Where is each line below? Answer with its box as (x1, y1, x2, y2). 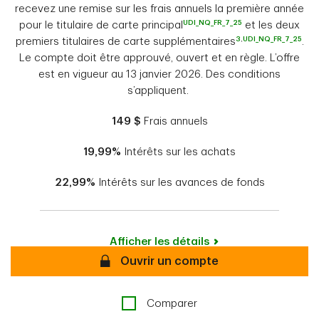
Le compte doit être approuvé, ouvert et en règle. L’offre (19, 52, 300, 63)
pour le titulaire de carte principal (19, 19, 183, 31)
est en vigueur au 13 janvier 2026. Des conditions (38, 68, 281, 80)
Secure (100, 255, 140, 267)
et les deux (242, 19, 300, 31)
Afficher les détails (110, 236, 209, 247)
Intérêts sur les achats (124, 146, 236, 157)
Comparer (147, 298, 197, 309)
